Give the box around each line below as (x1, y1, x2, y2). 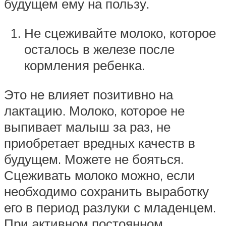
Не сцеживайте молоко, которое (24, 24, 216, 41)
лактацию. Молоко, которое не (4, 102, 185, 119)
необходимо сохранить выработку (4, 183, 209, 199)
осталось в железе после (24, 40, 175, 57)
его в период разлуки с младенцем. (4, 199, 216, 215)
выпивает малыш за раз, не (4, 118, 171, 135)
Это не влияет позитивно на (4, 86, 173, 102)
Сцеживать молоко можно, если (4, 166, 195, 183)
